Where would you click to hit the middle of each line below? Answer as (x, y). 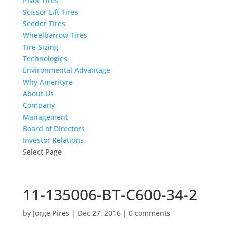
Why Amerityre (48, 82)
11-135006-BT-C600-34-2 (110, 194)
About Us (38, 93)
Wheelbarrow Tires (55, 35)
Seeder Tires (44, 24)
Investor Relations (53, 140)
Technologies (45, 59)
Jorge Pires (51, 213)
